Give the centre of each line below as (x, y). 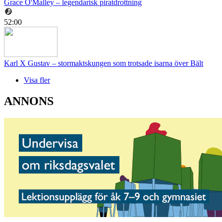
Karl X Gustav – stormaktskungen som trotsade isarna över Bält (104, 63)
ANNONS (29, 101)
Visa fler (37, 80)
